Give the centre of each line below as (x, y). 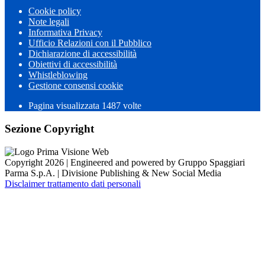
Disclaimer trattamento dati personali (73, 183)
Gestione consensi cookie (76, 86)
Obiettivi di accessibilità (73, 64)
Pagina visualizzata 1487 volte (85, 106)
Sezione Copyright (49, 129)
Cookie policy (55, 11)
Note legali (49, 22)
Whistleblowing (58, 75)
